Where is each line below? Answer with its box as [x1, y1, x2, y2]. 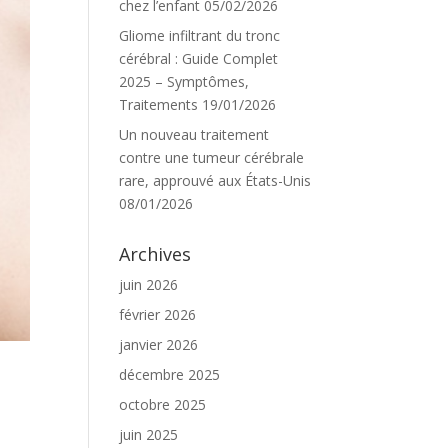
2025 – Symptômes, [119, 72, 250, 91]
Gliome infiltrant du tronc [119, 26, 281, 45]
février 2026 [119, 305, 197, 324]
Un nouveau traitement [119, 125, 270, 144]
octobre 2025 [119, 395, 207, 414]
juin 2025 [119, 425, 179, 444]
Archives [119, 242, 192, 266]
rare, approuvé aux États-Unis [119, 171, 312, 190]
